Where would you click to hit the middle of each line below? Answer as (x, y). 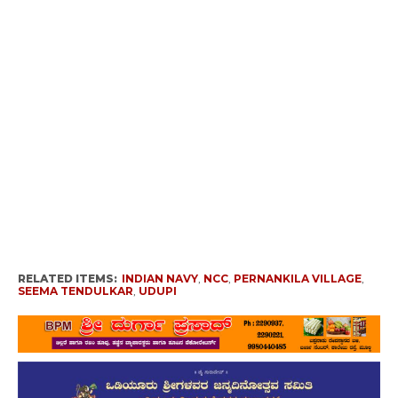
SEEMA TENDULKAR (75, 291)
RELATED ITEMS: (67, 279)
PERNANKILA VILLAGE (297, 279)
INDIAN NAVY (159, 279)
